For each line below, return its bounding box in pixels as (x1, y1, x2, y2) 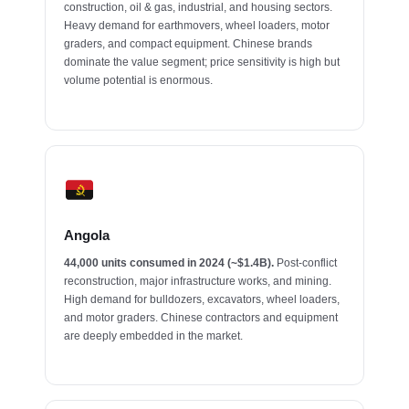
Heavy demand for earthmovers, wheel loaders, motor (64, 18, 330, 32)
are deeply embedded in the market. (64, 329, 244, 342)
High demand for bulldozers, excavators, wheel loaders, (64, 292, 341, 306)
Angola (64, 226, 110, 243)
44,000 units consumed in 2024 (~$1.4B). (64, 256, 275, 269)
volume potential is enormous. (64, 73, 214, 87)
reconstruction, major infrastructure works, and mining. (64, 274, 332, 288)
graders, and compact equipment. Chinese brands (64, 37, 313, 50)
